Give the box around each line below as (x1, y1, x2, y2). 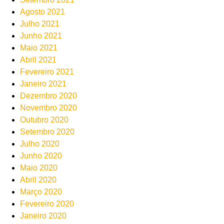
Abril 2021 (20, 55, 56, 64)
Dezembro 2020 (20, 91, 77, 100)
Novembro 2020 (20, 103, 77, 112)
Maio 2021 (20, 43, 57, 52)
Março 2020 (20, 187, 62, 196)
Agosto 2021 (20, 7, 65, 16)
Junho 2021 (20, 31, 62, 40)
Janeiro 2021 (20, 79, 66, 88)
